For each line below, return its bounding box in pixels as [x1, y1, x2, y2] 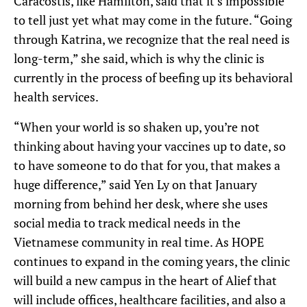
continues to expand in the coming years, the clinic [14, 253, 290, 270]
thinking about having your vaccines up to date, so [14, 138, 286, 155]
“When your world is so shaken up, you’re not [14, 119, 260, 136]
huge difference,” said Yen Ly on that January [14, 176, 257, 193]
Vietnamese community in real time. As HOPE [14, 234, 264, 251]
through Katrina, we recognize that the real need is [14, 31, 290, 48]
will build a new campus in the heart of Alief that [14, 272, 277, 289]
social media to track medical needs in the [14, 214, 241, 232]
